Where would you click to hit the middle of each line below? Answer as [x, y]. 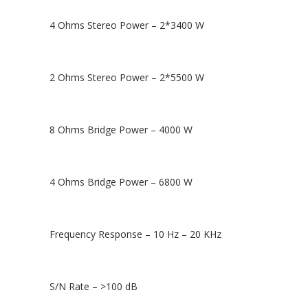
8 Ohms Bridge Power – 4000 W [121, 129]
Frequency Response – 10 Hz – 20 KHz [135, 234]
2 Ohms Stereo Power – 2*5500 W [127, 77]
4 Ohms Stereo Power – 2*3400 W [127, 25]
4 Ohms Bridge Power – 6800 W [121, 181]
